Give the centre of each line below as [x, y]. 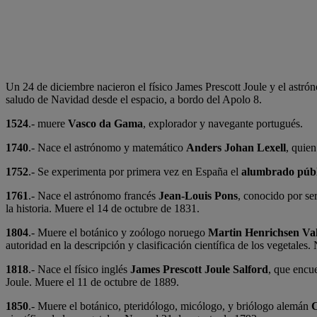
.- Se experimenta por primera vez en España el [135, 172]
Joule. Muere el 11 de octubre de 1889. [92, 282]
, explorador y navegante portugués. [223, 124]
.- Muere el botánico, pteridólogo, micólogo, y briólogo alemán [170, 306]
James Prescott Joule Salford [198, 270]
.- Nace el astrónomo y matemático [107, 148]
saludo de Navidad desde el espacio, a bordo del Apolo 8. [134, 100]
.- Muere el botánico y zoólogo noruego [118, 233]
